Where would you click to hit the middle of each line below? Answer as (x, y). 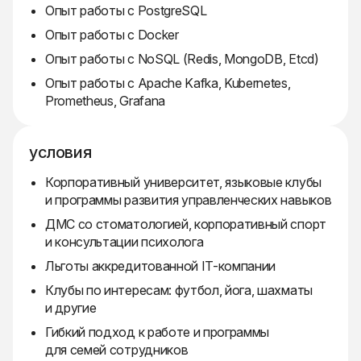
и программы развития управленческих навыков (189, 200)
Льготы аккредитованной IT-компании (161, 266)
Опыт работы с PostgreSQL (126, 11)
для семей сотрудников (117, 350)
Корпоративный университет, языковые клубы (183, 183)
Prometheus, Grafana (105, 101)
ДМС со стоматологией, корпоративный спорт (186, 224)
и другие (71, 308)
